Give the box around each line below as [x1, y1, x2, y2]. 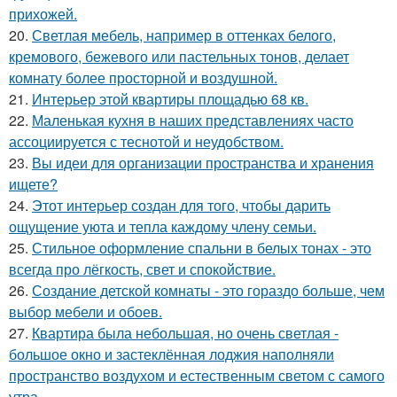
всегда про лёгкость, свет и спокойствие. [9, 258, 276, 279]
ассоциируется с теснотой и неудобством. [9, 130, 284, 152]
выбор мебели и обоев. [9, 300, 162, 322]
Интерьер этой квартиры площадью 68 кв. [32, 88, 308, 109]
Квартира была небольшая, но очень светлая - [32, 322, 339, 343]
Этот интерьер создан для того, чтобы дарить [32, 194, 331, 215]
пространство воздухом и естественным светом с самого [9, 364, 385, 385]
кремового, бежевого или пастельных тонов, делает [9, 45, 349, 66]
